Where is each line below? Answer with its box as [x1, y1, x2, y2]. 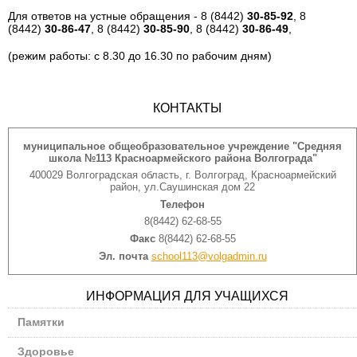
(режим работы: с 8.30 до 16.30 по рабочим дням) [8, 49, 272, 63]
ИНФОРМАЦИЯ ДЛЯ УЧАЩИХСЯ [86, 288, 288, 303]
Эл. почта [98, 249, 148, 262]
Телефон [160, 198, 205, 210]
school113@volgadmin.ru [151, 249, 267, 262]
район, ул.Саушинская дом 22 [110, 181, 255, 194]
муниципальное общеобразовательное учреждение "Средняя [23, 139, 342, 152]
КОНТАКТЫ [153, 100, 222, 115]
